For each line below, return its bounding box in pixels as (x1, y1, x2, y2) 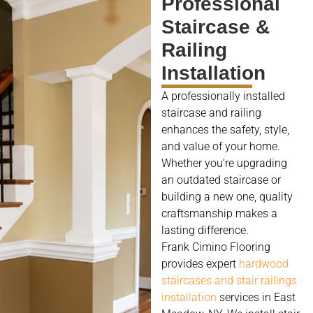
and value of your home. (161, 139, 281, 153)
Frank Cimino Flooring (161, 240, 271, 254)
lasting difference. (161, 223, 249, 237)
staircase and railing (161, 105, 262, 119)
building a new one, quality (161, 189, 293, 203)
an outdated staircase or (161, 173, 282, 187)
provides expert (161, 256, 240, 270)
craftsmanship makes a (161, 206, 278, 220)
